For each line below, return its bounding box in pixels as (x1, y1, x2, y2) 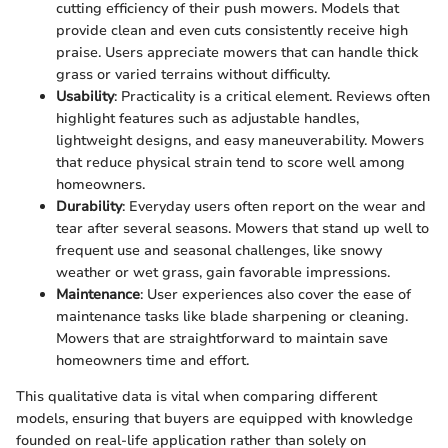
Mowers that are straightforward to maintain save (56, 329, 388, 349)
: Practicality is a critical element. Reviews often (114, 87, 430, 107)
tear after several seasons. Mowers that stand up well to (56, 219, 429, 239)
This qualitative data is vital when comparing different (16, 387, 377, 407)
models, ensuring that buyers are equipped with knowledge (16, 409, 413, 429)
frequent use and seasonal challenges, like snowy (56, 241, 382, 261)
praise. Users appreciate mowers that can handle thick (56, 43, 418, 63)
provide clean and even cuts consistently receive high (56, 21, 408, 41)
